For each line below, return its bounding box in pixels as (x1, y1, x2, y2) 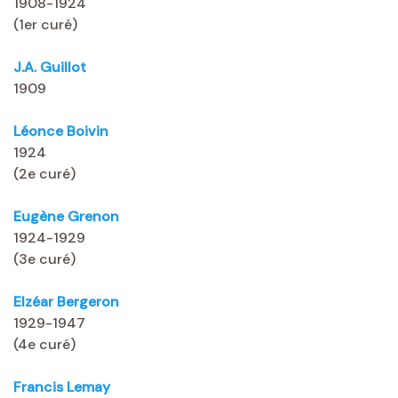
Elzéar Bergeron (13, 292, 119, 312)
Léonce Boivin (13, 122, 108, 141)
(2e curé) (13, 164, 76, 184)
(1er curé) (13, 15, 77, 35)
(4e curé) (13, 335, 76, 354)
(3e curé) (13, 250, 76, 269)
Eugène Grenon (13, 207, 119, 227)
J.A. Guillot (13, 58, 86, 77)
